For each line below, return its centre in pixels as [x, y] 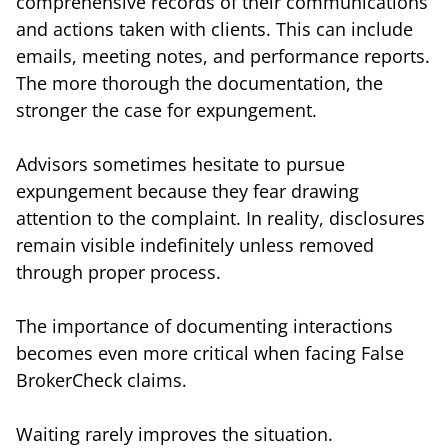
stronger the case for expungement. [166, 109]
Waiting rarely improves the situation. [174, 433]
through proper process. [118, 271]
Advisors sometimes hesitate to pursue [180, 163]
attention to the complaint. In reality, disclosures [220, 217]
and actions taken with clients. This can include [214, 28]
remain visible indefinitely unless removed [195, 244]
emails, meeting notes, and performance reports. [223, 55]
